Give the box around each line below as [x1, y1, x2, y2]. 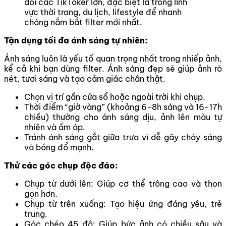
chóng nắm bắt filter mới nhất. [24, 17, 142, 27]
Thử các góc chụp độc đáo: [4, 160, 118, 171]
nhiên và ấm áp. [24, 122, 85, 132]
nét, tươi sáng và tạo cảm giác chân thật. [4, 73, 165, 84]
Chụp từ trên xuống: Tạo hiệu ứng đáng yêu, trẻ [24, 198, 222, 209]
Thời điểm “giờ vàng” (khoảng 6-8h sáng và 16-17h [24, 101, 222, 112]
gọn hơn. [24, 188, 58, 199]
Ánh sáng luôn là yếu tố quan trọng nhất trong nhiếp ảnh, [4, 53, 222, 64]
